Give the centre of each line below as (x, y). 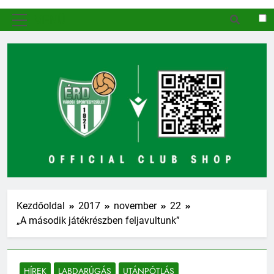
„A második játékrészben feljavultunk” (98, 220)
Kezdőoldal (41, 206)
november (135, 206)
